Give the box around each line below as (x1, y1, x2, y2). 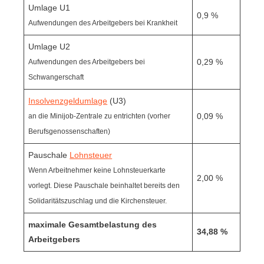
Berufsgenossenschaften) (28, 127, 111, 136)
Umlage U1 (28, 2, 71, 12)
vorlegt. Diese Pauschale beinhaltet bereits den (28, 181, 180, 190)
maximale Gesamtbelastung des (28, 219, 157, 229)
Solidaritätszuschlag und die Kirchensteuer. (28, 196, 167, 205)
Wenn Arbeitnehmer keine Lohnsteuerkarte (28, 166, 166, 174)
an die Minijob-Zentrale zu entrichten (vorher (28, 111, 171, 120)
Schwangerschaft (28, 72, 84, 81)
